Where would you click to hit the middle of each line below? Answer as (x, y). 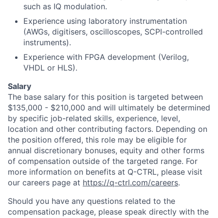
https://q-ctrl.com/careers (130, 182)
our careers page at (45, 182)
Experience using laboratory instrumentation (105, 21)
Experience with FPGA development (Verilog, (106, 57)
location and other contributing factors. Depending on (108, 129)
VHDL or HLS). (50, 67)
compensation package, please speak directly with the (108, 211)
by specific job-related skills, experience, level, (94, 118)
